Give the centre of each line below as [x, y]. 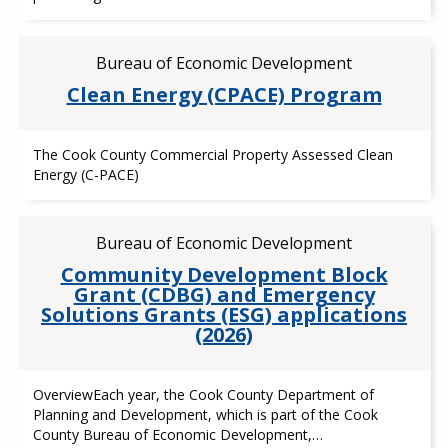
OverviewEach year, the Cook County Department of [203, 394]
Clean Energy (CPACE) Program [224, 94]
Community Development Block [224, 274]
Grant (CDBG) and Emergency [224, 294]
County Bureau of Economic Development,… [177, 434]
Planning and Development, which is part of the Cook [205, 414]
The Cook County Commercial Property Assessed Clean [212, 154]
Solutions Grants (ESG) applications [224, 314]
